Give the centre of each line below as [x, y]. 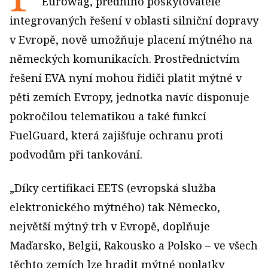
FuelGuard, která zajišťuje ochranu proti [116, 135]
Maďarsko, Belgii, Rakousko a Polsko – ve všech [134, 245]
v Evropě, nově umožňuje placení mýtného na [131, 39]
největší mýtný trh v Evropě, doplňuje [110, 226]
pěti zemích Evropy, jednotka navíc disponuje [130, 97]
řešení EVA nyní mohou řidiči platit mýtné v [126, 78]
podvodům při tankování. [76, 154]
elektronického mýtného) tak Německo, [115, 207]
